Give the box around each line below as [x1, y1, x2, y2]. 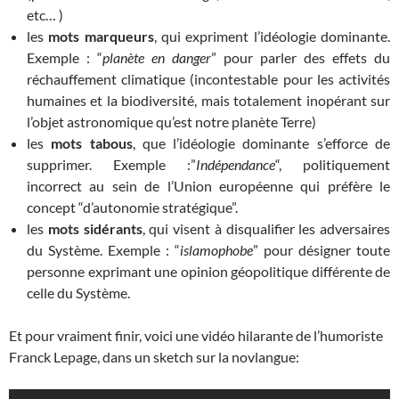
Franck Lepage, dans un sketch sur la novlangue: [9, 348, 299, 365]
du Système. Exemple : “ [27, 241, 180, 258]
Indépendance [196, 156, 275, 173]
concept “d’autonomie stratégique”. [27, 199, 238, 216]
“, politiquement [275, 156, 390, 173]
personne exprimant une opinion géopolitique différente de [27, 263, 390, 280]
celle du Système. [27, 284, 130, 301]
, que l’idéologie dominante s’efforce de [132, 134, 391, 151]
